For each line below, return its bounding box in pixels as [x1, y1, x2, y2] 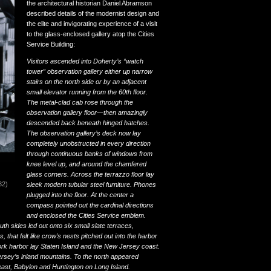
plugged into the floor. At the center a [27, 191, 134, 198]
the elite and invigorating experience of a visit [27, 19, 157, 27]
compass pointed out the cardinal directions [27, 201, 154, 209]
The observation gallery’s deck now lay [27, 129, 141, 137]
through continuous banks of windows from [27, 149, 152, 157]
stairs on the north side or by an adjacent [27, 77, 146, 85]
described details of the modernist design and [27, 9, 159, 17]
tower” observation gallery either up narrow [27, 67, 152, 75]
